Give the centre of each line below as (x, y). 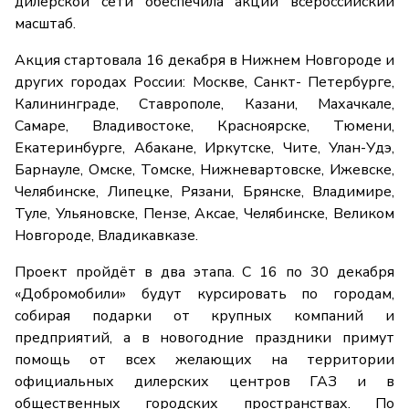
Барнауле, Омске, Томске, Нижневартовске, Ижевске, (204, 170)
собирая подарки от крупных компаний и (204, 316)
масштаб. (45, 24)
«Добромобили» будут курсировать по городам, (204, 294)
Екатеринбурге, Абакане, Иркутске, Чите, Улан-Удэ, (204, 148)
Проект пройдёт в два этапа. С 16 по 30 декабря (204, 273)
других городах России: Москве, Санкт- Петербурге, (204, 83)
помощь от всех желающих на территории (204, 360)
